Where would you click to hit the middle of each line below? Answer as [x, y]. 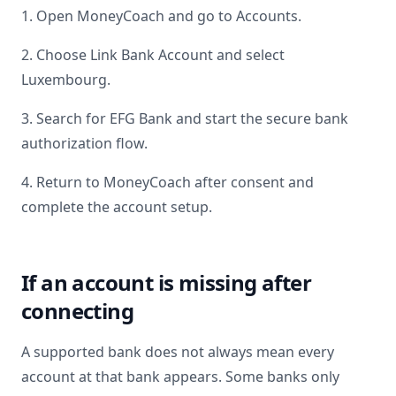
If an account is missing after [166, 282]
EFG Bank [141, 118]
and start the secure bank [260, 118]
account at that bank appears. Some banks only [180, 377]
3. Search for [65, 118]
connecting [78, 311]
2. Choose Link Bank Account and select [153, 55]
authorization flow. [84, 143]
